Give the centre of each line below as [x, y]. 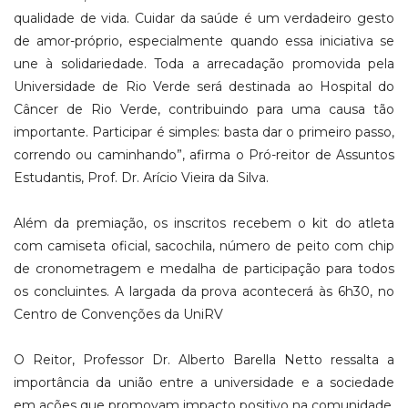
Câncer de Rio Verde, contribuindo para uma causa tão [204, 109]
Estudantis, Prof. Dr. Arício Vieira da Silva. [141, 177]
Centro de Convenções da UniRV [118, 314]
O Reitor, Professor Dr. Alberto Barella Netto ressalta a [204, 359]
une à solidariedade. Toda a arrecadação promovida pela [204, 63]
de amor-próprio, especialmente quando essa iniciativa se [204, 41]
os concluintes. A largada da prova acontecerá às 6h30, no [204, 291]
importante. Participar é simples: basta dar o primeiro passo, [204, 132]
